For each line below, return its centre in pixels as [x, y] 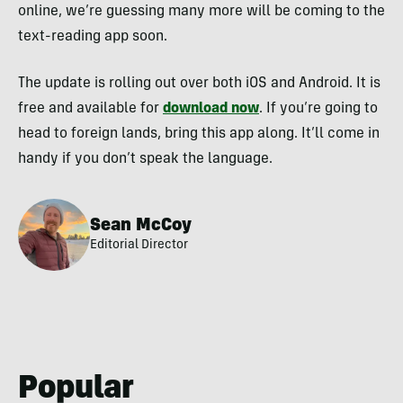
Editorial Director [139, 245]
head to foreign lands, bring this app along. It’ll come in [199, 134]
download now [211, 109]
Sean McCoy [141, 226]
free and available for [90, 109]
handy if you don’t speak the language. [145, 160]
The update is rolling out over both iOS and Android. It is [199, 84]
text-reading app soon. [93, 37]
